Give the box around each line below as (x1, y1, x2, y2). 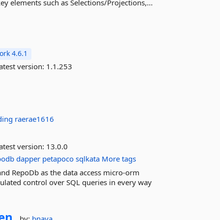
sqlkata (76, 154, 100, 164)
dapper (16, 154, 41, 164)
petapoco (42, 154, 74, 164)
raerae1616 (15, 114, 55, 124)
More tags (102, 154, 137, 164)
